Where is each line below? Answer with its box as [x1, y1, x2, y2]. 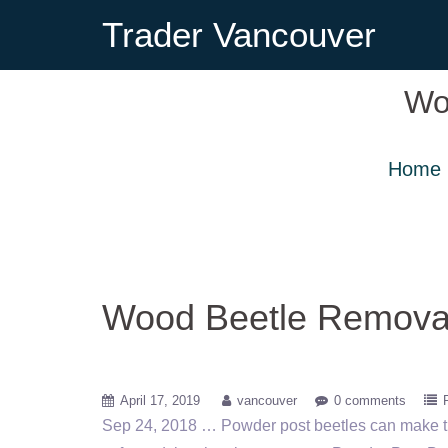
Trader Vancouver [102, 15, 376, 54]
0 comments [334, 393, 406, 408]
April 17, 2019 [120, 393, 200, 408]
